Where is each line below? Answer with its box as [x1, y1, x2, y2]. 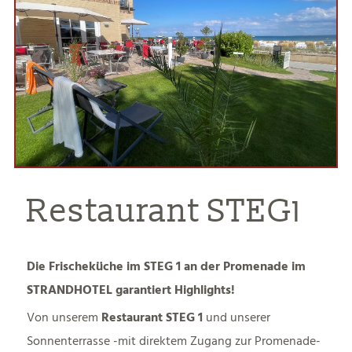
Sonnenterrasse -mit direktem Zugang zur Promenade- [27, 332, 321, 350]
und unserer [206, 309, 271, 327]
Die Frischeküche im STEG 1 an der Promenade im [27, 258, 306, 276]
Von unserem [27, 309, 102, 327]
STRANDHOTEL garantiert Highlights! [27, 281, 236, 299]
